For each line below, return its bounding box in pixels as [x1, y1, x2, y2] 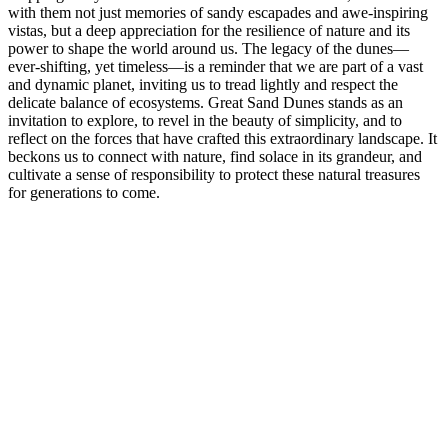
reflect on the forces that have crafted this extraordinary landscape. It [8, 129, 437, 147]
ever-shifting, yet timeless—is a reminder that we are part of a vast [8, 57, 423, 75]
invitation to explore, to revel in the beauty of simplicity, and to [8, 111, 402, 129]
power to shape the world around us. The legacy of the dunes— [8, 39, 409, 57]
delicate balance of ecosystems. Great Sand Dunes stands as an [8, 93, 403, 111]
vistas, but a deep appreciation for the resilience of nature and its [8, 21, 410, 39]
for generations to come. [8, 183, 160, 201]
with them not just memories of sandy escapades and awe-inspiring [8, 3, 428, 21]
